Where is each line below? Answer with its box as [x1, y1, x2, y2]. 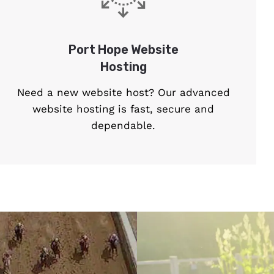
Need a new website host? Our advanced [17, 86, 230, 99]
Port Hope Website [68, 42, 179, 57]
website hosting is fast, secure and [32, 103, 215, 116]
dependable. [91, 119, 156, 132]
